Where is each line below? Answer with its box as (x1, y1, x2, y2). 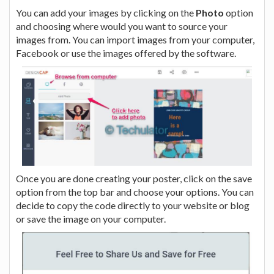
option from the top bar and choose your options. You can (16, 186, 254, 198)
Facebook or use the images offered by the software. (16, 46, 236, 59)
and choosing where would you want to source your (16, 20, 228, 32)
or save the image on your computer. (16, 213, 166, 225)
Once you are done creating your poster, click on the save (16, 172, 252, 185)
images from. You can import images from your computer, (16, 33, 254, 45)
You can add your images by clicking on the (16, 6, 196, 18)
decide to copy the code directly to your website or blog (16, 199, 250, 212)
